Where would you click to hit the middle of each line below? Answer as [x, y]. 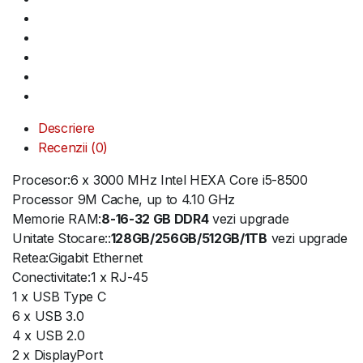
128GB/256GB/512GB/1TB [189, 238]
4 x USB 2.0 [49, 335]
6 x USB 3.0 [48, 316]
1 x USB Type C [59, 297]
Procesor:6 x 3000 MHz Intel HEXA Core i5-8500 [160, 180]
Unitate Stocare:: [62, 238]
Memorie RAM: [57, 219]
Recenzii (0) [73, 147]
